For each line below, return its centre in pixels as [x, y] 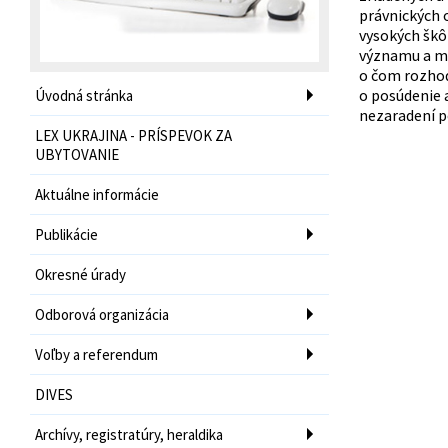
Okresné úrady [80, 274]
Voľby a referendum [96, 354]
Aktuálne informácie [97, 194]
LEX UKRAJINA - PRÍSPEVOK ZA [133, 135]
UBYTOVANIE [77, 154]
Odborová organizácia [102, 314]
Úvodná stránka [84, 95]
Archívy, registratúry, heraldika [129, 434]
